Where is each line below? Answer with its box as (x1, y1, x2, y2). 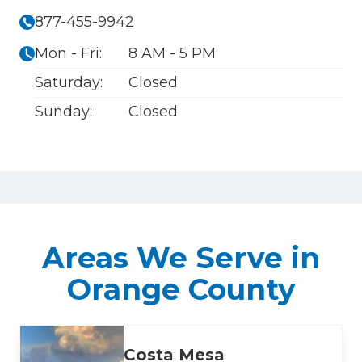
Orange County (66, 271, 296, 307)
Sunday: (35, 102, 92, 120)
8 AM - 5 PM (128, 44, 216, 62)
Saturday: (35, 73, 103, 91)
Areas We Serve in (42, 239, 320, 276)
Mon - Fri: (35, 44, 102, 62)
